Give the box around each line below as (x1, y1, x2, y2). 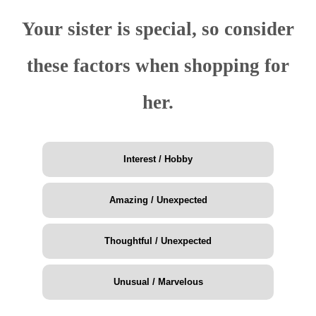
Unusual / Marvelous (113, 276, 203, 288)
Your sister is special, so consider (22, 18, 294, 40)
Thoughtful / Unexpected (104, 236, 212, 247)
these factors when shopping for (27, 55, 289, 77)
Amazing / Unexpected (109, 195, 207, 206)
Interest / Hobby (123, 154, 193, 165)
